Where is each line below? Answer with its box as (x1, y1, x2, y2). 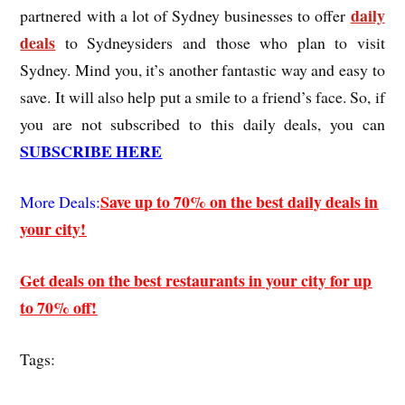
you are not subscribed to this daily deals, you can (20, 112, 385, 135)
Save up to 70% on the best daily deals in (100, 190, 379, 214)
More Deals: (20, 191, 101, 213)
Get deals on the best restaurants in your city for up (20, 268, 372, 293)
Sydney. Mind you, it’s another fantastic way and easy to (20, 58, 385, 80)
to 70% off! (20, 296, 98, 320)
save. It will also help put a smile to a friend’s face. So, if (20, 85, 385, 108)
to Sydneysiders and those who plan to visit (55, 31, 385, 53)
